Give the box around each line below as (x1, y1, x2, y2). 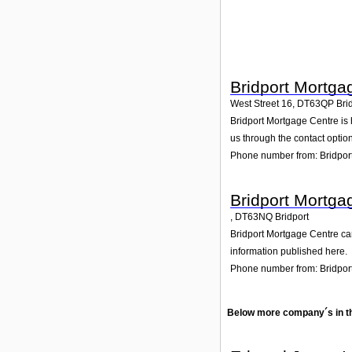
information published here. (230, 246, 347, 258)
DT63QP (297, 97, 334, 109)
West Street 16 (230, 97, 292, 109)
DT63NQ (235, 211, 273, 223)
